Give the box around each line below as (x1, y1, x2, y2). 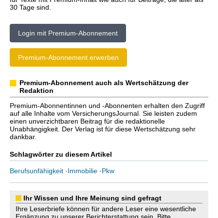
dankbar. (10, 133, 36, 141)
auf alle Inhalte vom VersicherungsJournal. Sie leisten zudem (10, 109, 197, 117)
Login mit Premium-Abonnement (18, 29, 118, 37)
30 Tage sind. (10, 3, 51, 11)
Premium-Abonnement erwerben (18, 54, 119, 61)
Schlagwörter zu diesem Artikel (10, 150, 112, 158)
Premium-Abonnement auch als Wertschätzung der (19, 79, 188, 87)
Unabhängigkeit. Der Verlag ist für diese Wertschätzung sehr (10, 125, 196, 133)
